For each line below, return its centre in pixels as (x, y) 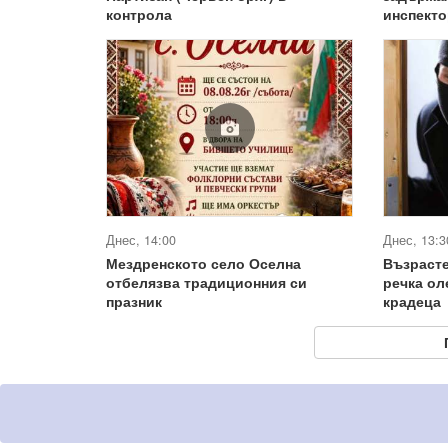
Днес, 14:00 (141, 240)
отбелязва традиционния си (206, 282)
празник (134, 301)
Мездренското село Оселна (203, 263)
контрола (139, 13)
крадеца (412, 301)
